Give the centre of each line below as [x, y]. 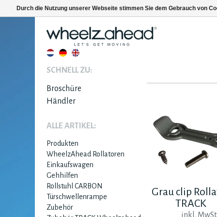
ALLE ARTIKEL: [71, 126]
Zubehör [60, 207]
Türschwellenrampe [77, 197]
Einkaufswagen [70, 165]
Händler [61, 101]
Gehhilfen [62, 175]
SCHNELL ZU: [69, 70]
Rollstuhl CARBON [75, 186]
